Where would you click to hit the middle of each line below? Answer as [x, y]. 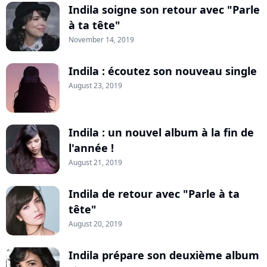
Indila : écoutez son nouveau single [163, 71]
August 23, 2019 [95, 86]
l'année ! [91, 148]
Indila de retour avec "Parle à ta [154, 194]
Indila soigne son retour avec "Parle [164, 10]
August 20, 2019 [95, 224]
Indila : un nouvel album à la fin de [161, 133]
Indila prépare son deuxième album [164, 255]
